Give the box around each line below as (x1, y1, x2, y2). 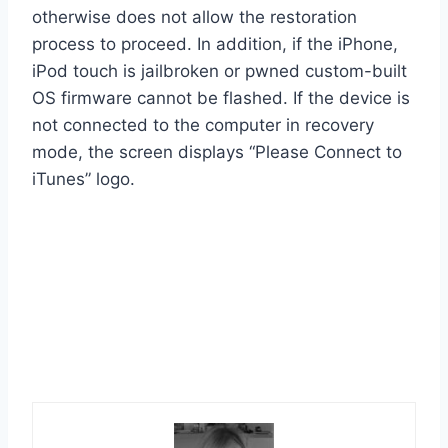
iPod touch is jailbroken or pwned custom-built (32, 60, 407, 81)
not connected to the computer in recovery (32, 114, 374, 135)
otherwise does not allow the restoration (32, 6, 357, 27)
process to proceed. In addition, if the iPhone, (32, 33, 398, 54)
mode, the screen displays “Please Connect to (32, 141, 402, 162)
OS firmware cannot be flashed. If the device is (32, 87, 410, 108)
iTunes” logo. (32, 168, 135, 189)
